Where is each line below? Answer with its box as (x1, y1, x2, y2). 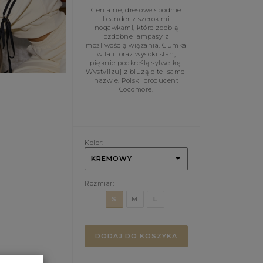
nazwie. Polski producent (94, 76, 178, 85)
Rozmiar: (85, 178, 114, 187)
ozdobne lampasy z (103, 32, 169, 41)
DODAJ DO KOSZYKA (95, 231, 177, 240)
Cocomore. (119, 85, 154, 93)
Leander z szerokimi (102, 14, 170, 23)
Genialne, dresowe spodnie (91, 5, 181, 14)
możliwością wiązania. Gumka (86, 41, 187, 49)
